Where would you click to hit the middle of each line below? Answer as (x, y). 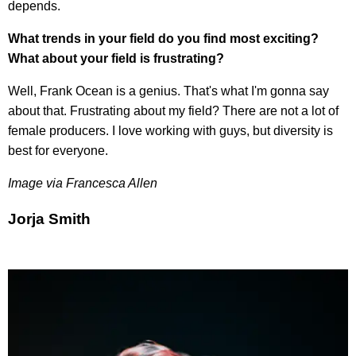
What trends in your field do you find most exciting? (163, 38)
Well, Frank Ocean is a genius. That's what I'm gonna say (168, 91)
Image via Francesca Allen (83, 183)
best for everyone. (58, 150)
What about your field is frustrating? (116, 58)
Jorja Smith (49, 219)
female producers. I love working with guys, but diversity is (170, 130)
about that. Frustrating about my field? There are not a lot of (173, 110)
